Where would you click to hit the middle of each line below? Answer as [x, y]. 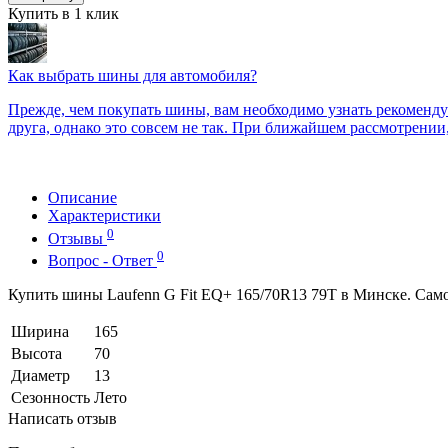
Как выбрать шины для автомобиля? [132, 76]
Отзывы [77, 238]
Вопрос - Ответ [102, 261]
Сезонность [50, 398]
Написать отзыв [62, 419]
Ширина [40, 332]
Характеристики [104, 216]
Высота [36, 354]
